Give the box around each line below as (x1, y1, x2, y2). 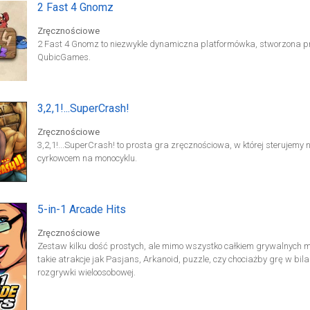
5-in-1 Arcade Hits (37, 203, 126, 216)
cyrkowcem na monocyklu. (37, 153, 137, 163)
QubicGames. (37, 52, 91, 62)
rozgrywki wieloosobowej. (37, 267, 136, 277)
